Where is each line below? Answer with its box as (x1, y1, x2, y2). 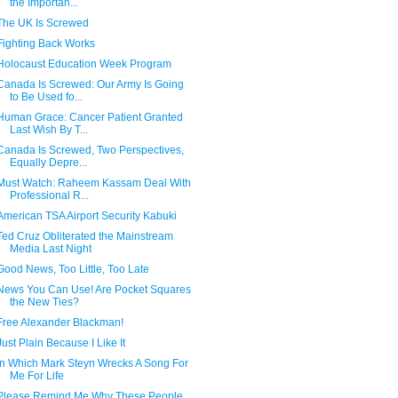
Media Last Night (9, 243, 92, 255)
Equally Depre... (9, 156, 87, 169)
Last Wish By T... (9, 123, 88, 136)
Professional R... (9, 189, 89, 202)
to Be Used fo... (9, 91, 83, 103)
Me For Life (9, 370, 64, 382)
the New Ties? (9, 296, 79, 308)
